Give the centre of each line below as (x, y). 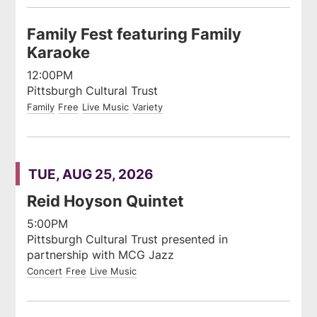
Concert (45, 271)
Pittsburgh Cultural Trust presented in (128, 239)
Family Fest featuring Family (134, 33)
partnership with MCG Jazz (101, 254)
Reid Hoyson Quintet (106, 201)
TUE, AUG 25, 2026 (91, 173)
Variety (148, 106)
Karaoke (59, 52)
